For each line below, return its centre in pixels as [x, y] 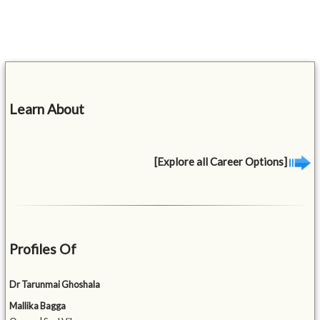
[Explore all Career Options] [221, 161]
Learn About [47, 109]
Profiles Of [43, 249]
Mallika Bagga [38, 306]
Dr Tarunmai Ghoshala [55, 285]
